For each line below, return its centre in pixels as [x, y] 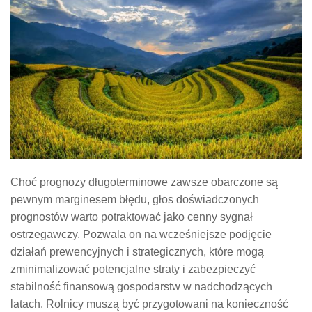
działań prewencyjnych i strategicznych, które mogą [137, 252]
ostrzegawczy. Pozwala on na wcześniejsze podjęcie [141, 235]
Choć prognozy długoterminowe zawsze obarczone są [144, 182]
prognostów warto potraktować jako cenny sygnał [132, 217]
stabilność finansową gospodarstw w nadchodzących [141, 287]
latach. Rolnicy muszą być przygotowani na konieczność [149, 304]
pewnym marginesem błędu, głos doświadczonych [135, 200]
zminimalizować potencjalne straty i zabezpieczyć [133, 270]
